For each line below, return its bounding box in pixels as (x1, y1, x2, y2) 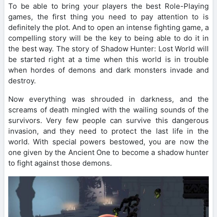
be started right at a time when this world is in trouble (8, 55, 209, 64)
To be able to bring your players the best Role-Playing (8, 1, 209, 11)
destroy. (8, 76, 36, 86)
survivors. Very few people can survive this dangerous (8, 116, 209, 125)
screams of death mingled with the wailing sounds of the (8, 105, 209, 115)
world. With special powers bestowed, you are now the (8, 137, 209, 147)
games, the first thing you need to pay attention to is (8, 12, 209, 22)
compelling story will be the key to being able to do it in (8, 33, 209, 43)
